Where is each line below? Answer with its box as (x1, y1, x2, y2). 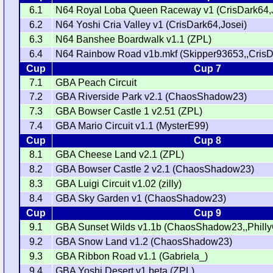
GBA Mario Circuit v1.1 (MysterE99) (55, 120, 209, 131)
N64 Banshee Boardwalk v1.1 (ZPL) (55, 34, 212, 44)
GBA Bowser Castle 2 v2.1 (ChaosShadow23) (55, 163, 255, 174)
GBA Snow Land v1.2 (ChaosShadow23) (55, 236, 233, 247)
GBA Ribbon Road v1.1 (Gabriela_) (55, 250, 208, 261)
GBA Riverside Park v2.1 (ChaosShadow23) (55, 91, 247, 102)
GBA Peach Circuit (55, 77, 137, 88)
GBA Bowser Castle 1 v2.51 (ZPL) (55, 105, 203, 116)
